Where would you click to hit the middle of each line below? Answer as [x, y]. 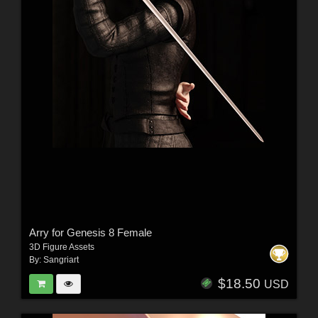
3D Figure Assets [61, 247]
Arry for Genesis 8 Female [90, 233]
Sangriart [61, 260]
